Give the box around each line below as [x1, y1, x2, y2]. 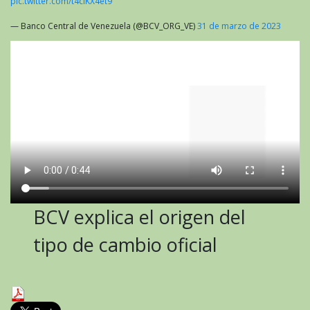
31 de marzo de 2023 [197, 19, 281, 32]
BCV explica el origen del [33, 203, 246, 230]
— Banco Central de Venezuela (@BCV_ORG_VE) [10, 19, 197, 32]
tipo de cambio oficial [33, 231, 218, 257]
